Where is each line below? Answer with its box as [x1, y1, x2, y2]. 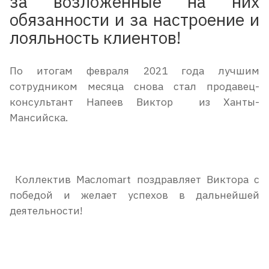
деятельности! [10, 203, 83, 217]
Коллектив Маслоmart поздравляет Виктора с [10, 172, 259, 186]
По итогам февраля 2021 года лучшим [10, 63, 259, 77]
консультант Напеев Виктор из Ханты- [10, 94, 259, 109]
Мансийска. [10, 110, 68, 124]
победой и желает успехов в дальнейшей [10, 187, 259, 202]
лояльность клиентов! [10, 26, 181, 49]
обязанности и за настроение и [10, 8, 259, 31]
